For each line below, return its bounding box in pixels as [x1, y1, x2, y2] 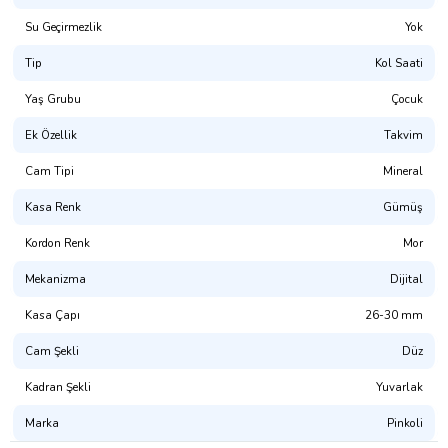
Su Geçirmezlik [25, 18, 102, 35]
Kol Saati [375, 54, 423, 71]
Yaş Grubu [25, 90, 81, 107]
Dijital [390, 270, 423, 287]
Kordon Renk [25, 234, 90, 251]
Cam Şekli [25, 342, 79, 359]
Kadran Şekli [25, 378, 91, 395]
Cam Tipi [25, 162, 74, 179]
